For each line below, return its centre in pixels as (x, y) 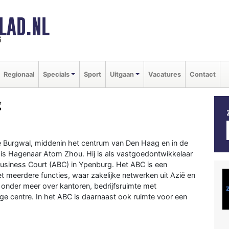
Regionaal (19, 74)
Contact (202, 74)
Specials (56, 74)
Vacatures (164, 74)
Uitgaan (122, 74)
